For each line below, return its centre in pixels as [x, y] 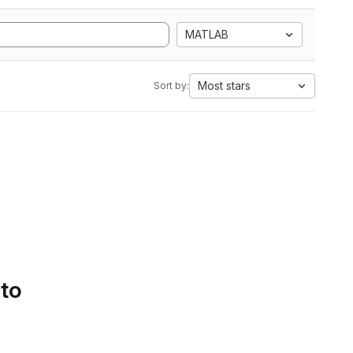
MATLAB [207, 34]
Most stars [224, 85]
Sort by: [171, 85]
